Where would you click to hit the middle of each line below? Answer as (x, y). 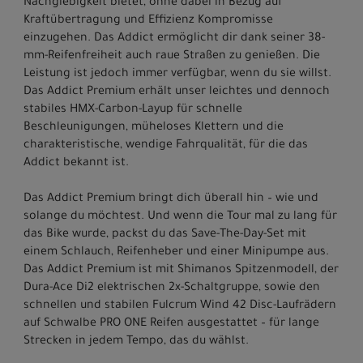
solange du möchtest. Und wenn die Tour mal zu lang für (180, 218)
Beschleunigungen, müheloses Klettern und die (154, 128)
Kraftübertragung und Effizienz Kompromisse (148, 21)
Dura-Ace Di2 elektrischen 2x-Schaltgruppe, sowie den (172, 289)
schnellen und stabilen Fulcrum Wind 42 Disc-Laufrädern (180, 307)
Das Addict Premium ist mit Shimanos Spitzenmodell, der (181, 271)
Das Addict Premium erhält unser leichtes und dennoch (177, 93)
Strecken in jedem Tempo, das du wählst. (136, 342)
